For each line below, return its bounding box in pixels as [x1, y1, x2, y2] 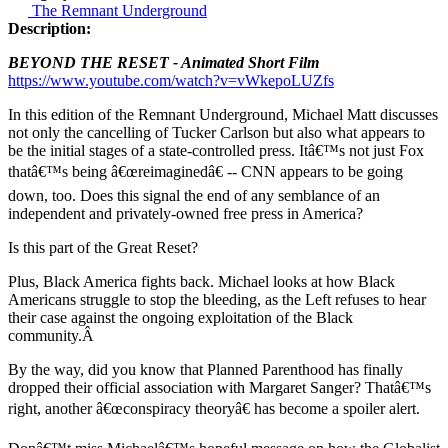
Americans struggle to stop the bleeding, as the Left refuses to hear [8, 291, 426, 309]
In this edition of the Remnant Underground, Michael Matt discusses [8, 106, 438, 124]
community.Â [8, 327, 98, 345]
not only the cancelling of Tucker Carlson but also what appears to [8, 124, 425, 142]
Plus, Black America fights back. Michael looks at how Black [8, 273, 395, 291]
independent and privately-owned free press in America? [8, 205, 363, 223]
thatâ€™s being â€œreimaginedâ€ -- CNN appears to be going [8, 163, 403, 181]
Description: [8, 20, 91, 38]
